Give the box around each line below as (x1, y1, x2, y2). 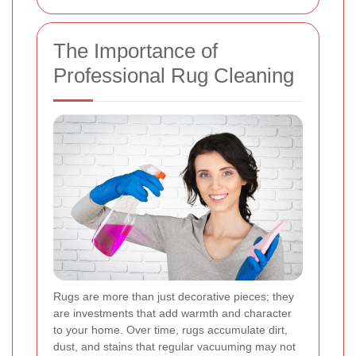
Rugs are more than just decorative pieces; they (53, 290, 294, 304)
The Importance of (53, 39, 218, 64)
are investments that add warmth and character (53, 307, 292, 320)
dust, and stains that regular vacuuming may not (53, 340, 296, 354)
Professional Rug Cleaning (53, 64, 294, 88)
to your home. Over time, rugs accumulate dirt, (53, 323, 288, 337)
